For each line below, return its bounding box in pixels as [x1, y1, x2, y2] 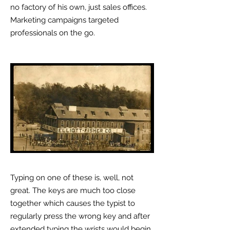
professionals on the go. [10, 28, 97, 37]
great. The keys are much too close [10, 186, 136, 195]
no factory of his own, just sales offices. [10, 3, 147, 12]
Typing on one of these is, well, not [10, 173, 133, 182]
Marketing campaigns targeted [10, 15, 119, 25]
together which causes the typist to [10, 199, 135, 208]
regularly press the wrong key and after [10, 212, 150, 221]
